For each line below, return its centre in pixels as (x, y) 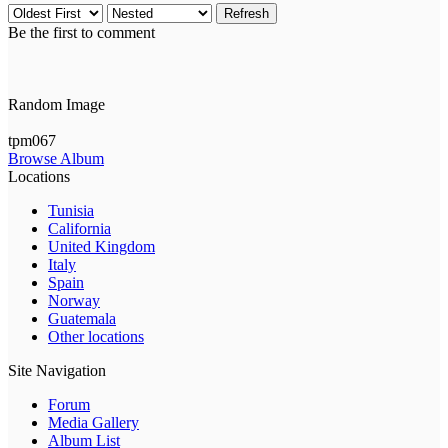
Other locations (96, 337)
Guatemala (82, 319)
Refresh (246, 14)
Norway (74, 301)
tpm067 (32, 141)
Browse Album (56, 159)
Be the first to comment (81, 33)
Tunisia (71, 211)
